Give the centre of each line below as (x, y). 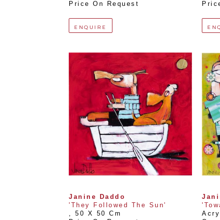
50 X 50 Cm (98, 213)
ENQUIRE (91, 27)
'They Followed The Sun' (118, 205)
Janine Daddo (97, 197)
